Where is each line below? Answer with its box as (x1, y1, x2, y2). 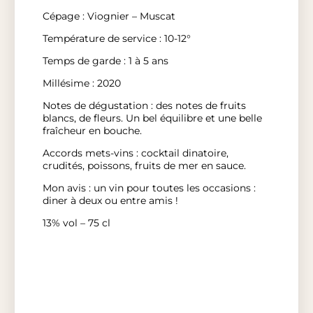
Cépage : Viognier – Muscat (42, 9, 175, 22)
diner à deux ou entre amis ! (42, 194, 178, 207)
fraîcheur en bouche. (42, 124, 142, 137)
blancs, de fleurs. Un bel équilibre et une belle (42, 111, 262, 124)
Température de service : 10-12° (42, 31, 191, 45)
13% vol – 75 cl (42, 216, 110, 229)
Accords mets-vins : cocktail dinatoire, (42, 146, 228, 159)
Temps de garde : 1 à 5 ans (42, 54, 168, 67)
